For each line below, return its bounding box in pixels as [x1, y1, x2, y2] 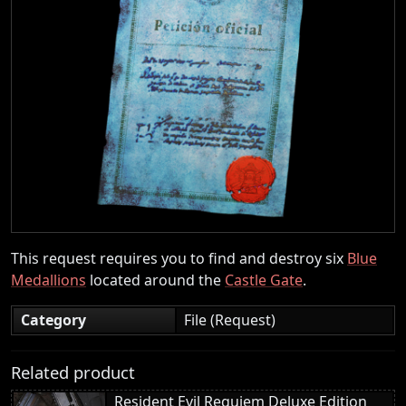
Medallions [11, 269, 86, 290]
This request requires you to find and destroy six [11, 247, 347, 268]
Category [21, 309, 86, 330]
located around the [86, 269, 225, 290]
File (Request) [184, 309, 275, 330]
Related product [11, 360, 135, 383]
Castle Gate [225, 269, 303, 290]
